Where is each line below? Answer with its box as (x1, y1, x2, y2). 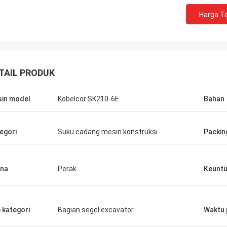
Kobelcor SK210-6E (58, 95, 119, 103)
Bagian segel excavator (58, 206, 134, 214)
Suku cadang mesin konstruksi (58, 128, 158, 136)
